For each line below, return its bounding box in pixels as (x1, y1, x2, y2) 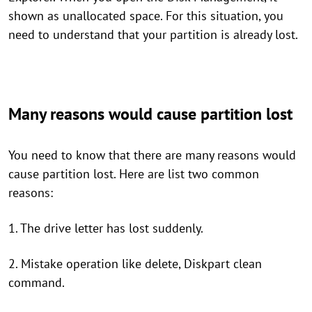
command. (8, 274, 65, 290)
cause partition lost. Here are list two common (8, 166, 259, 182)
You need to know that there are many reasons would (8, 147, 296, 163)
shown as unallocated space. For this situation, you (8, 8, 283, 24)
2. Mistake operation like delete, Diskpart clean (8, 256, 262, 272)
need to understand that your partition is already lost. (8, 26, 298, 42)
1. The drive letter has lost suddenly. (8, 220, 203, 236)
